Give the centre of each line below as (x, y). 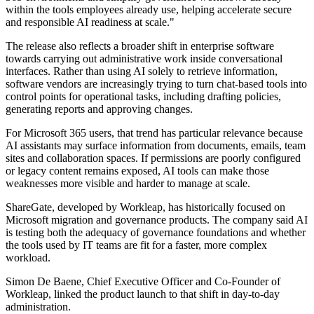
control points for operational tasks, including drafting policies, (143, 97)
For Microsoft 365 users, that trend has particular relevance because (154, 133)
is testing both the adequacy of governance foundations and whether (156, 233)
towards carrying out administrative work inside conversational (144, 59)
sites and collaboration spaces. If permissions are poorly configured (153, 158)
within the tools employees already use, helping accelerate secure (149, 10)
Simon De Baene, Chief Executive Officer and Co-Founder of (143, 282)
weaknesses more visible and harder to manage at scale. (128, 184)
